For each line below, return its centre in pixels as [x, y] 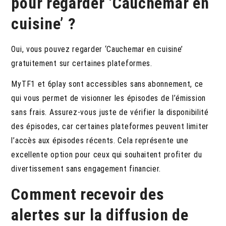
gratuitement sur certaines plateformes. [82, 64]
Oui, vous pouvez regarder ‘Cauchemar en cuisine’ [97, 49]
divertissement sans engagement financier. [86, 168]
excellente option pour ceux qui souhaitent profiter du [107, 154]
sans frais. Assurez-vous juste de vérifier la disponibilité [110, 112]
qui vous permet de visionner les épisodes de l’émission [108, 98]
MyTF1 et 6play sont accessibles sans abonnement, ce [107, 84]
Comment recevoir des [88, 194]
